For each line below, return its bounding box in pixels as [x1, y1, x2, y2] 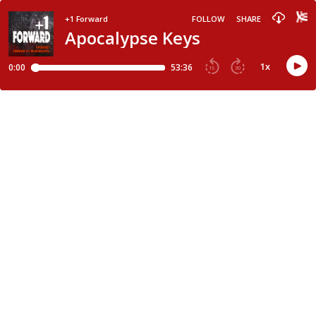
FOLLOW [192, 13, 226, 24]
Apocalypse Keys [65, 26, 200, 49]
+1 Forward [65, 13, 108, 24]
